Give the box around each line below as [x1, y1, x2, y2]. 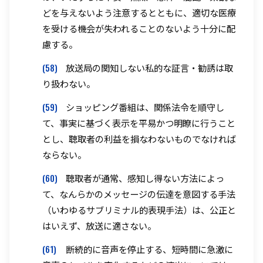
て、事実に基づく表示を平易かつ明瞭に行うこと [42, 116, 235, 130]
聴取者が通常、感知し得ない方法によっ [66, 171, 224, 184]
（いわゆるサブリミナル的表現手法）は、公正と [42, 203, 236, 216]
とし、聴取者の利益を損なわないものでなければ [42, 132, 236, 146]
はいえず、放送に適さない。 [42, 218, 156, 232]
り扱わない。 [42, 77, 95, 90]
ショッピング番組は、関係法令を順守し [66, 100, 224, 114]
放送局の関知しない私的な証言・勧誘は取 [66, 61, 233, 75]
